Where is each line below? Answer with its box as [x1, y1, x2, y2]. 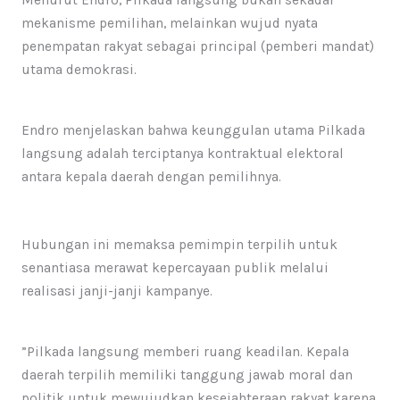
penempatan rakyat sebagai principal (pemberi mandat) [21, 38, 374, 55]
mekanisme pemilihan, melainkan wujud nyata [21, 15, 318, 32]
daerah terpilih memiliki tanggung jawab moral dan [21, 367, 353, 384]
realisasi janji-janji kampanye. [21, 283, 212, 300]
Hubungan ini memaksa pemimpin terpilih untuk [21, 237, 337, 254]
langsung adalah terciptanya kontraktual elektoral [21, 146, 344, 162]
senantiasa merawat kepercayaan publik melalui [21, 260, 329, 277]
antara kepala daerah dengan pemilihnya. [21, 169, 281, 186]
